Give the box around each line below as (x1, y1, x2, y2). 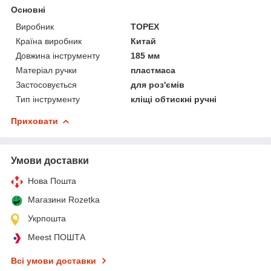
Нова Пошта (28, 175, 76, 186)
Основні (11, 4, 45, 15)
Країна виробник (16, 36, 82, 46)
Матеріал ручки (16, 65, 77, 75)
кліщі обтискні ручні (131, 94, 217, 104)
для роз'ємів (131, 79, 185, 90)
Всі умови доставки (11, 255, 96, 266)
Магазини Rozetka (28, 194, 100, 204)
